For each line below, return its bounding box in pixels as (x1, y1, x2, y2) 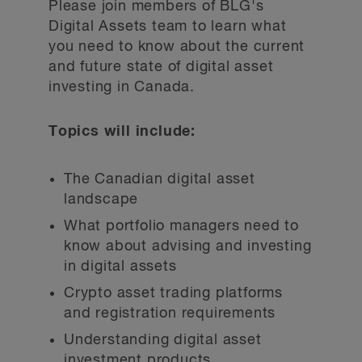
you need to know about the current (48, 40, 305, 54)
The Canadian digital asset (64, 172, 255, 187)
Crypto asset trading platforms (64, 286, 284, 301)
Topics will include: (48, 124, 196, 139)
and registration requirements (64, 306, 276, 321)
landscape (64, 192, 139, 207)
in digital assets (64, 259, 177, 274)
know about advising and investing (64, 239, 312, 254)
